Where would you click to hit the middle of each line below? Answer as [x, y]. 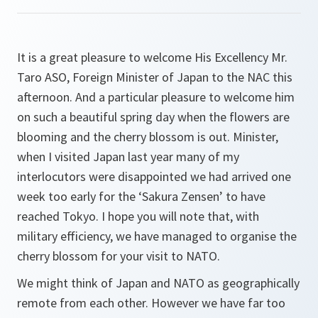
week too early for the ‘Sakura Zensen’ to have [141, 196]
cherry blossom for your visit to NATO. [119, 256]
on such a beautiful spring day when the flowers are [153, 117]
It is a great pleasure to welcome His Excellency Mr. [152, 57]
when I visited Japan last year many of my [128, 157]
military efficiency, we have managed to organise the [157, 236]
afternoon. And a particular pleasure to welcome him [156, 97]
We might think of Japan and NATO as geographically [158, 283]
